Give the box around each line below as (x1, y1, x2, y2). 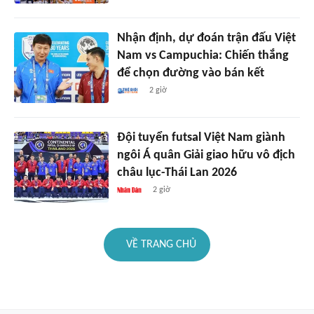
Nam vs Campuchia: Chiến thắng (116, 48, 289, 62)
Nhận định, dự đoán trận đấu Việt (116, 31, 296, 45)
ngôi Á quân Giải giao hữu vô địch (116, 148, 295, 162)
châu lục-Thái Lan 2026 (116, 165, 237, 179)
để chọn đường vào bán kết (116, 66, 264, 80)
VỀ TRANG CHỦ (126, 238, 196, 250)
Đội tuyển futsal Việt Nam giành (116, 130, 285, 144)
